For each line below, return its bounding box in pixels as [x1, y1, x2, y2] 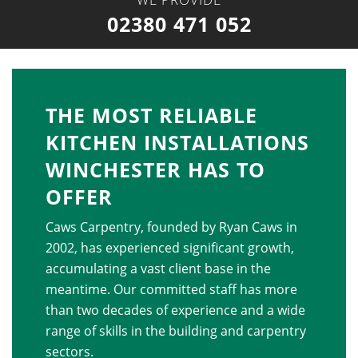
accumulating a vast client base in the [45, 260, 271, 278]
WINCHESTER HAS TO [45, 156, 265, 184]
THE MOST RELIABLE [45, 101, 257, 129]
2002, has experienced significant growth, [45, 239, 294, 257]
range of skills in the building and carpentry [45, 322, 306, 340]
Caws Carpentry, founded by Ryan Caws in [45, 218, 297, 237]
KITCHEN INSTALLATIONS [45, 129, 309, 157]
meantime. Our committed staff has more [45, 280, 297, 299]
